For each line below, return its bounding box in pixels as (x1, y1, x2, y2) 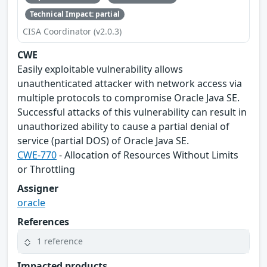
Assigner (17, 181, 58, 195)
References (17, 215, 69, 228)
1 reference (37, 235, 83, 247)
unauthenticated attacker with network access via (17, 76, 242, 90)
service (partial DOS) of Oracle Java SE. (17, 133, 189, 147)
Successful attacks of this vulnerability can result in (17, 105, 247, 119)
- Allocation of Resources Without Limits (57, 148, 238, 162)
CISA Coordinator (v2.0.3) (23, 25, 122, 37)
